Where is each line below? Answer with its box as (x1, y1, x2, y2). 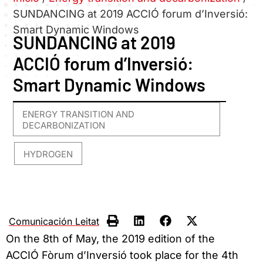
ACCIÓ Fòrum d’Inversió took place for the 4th (6, 248, 238, 261)
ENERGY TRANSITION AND (22, 109, 135, 120)
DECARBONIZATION (22, 120, 106, 131)
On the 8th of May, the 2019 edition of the (6, 232, 215, 245)
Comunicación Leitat (9, 215, 99, 227)
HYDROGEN (23, 149, 73, 160)
